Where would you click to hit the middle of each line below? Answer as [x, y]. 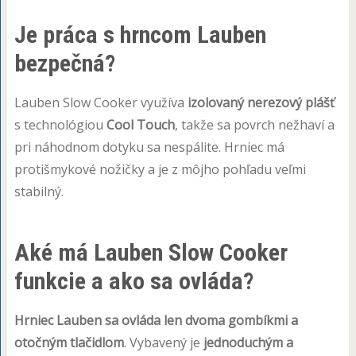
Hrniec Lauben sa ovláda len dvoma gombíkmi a [156, 320]
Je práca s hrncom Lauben [140, 34]
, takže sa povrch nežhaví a [254, 124]
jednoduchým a [248, 342]
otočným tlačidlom [69, 342]
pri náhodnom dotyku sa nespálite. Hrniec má [149, 147]
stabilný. [39, 191]
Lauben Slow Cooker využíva [101, 102]
